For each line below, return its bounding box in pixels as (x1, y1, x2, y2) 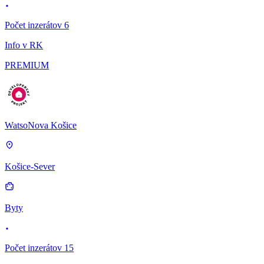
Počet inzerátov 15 (5, 243, 74, 253)
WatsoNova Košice (5, 120, 77, 130)
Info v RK (5, 40, 43, 50)
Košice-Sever (5, 161, 55, 171)
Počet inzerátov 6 (5, 20, 69, 30)
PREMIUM (5, 60, 49, 70)
